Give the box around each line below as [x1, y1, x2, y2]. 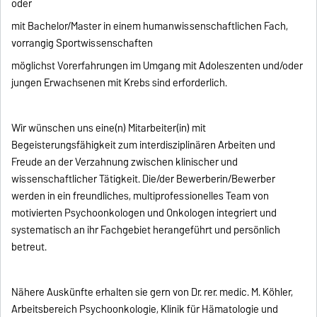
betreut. [11, 238, 47, 256]
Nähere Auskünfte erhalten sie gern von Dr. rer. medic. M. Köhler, [11, 284, 294, 301]
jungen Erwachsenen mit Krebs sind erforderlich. [11, 74, 228, 92]
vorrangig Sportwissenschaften [11, 35, 154, 52]
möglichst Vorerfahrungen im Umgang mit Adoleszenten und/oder [11, 57, 304, 75]
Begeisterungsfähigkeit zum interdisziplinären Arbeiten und [11, 137, 276, 154]
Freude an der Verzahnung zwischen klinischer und [11, 154, 238, 171]
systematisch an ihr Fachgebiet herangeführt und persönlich [11, 221, 281, 239]
